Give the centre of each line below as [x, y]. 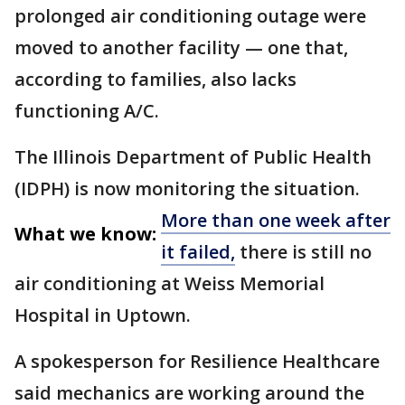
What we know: [85, 234]
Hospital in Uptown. [103, 315]
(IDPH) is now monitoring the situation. [189, 188]
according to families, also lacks [155, 79]
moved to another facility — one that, [181, 47]
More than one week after [276, 220]
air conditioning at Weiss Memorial [170, 283]
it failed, [198, 252]
